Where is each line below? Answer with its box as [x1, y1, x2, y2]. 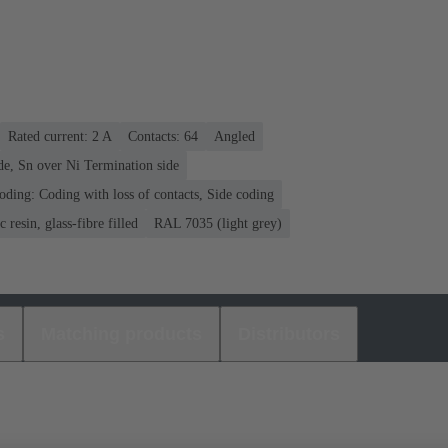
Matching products [41, 323, 202, 344]
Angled [214, 128, 255, 144]
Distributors [238, 323, 340, 344]
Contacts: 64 [128, 128, 198, 144]
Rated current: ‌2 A [8, 128, 112, 144]
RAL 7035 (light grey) [154, 215, 282, 231]
